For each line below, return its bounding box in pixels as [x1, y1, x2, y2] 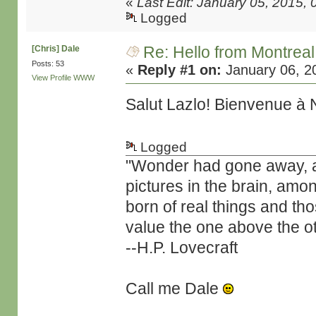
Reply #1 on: [138, 62, 222, 78]
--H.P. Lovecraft [126, 238, 238, 257]
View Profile [31, 73, 71, 82]
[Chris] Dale [31, 44, 80, 54]
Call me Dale [126, 279, 224, 298]
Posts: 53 [31, 59, 64, 68]
